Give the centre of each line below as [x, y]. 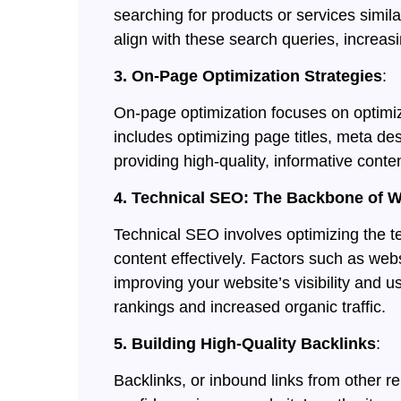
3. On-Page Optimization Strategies [248, 77]
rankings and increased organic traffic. [250, 307]
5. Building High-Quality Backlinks [245, 344]
